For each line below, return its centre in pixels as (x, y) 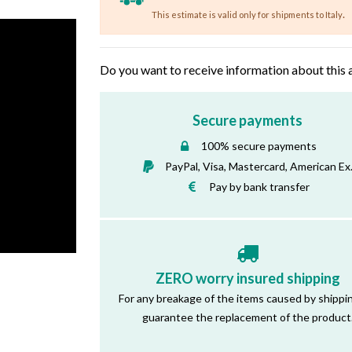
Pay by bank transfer (259, 186)
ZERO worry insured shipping (247, 278)
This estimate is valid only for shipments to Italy (247, 14)
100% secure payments (259, 145)
